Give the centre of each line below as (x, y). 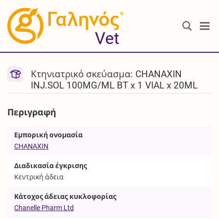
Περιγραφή (32, 112)
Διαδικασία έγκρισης (51, 165)
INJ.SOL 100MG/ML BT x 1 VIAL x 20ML (114, 86)
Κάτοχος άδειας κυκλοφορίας (66, 196)
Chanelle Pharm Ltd (44, 208)
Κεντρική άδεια (39, 177)
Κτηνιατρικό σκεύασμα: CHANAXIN (107, 74)
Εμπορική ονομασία (49, 135)
